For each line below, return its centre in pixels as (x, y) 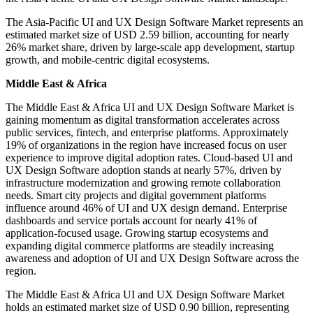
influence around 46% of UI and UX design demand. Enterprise (146, 208)
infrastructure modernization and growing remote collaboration (143, 183)
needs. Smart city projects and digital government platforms (136, 196)
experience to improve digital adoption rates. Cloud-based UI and (149, 158)
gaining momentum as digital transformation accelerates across (143, 120)
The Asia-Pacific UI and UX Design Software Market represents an (154, 22)
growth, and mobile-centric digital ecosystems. (108, 60)
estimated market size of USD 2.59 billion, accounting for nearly (147, 35)
